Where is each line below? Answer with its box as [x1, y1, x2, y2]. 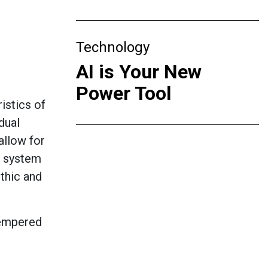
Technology [76, 39, 150, 56]
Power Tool [76, 82, 171, 105]
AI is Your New [76, 60, 202, 83]
